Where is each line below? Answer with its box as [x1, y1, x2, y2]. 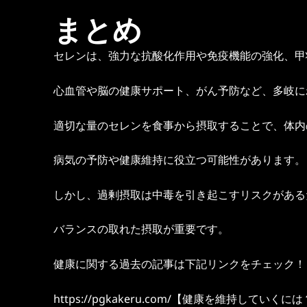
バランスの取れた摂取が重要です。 [53, 221, 229, 237]
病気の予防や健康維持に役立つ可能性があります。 [53, 152, 306, 168]
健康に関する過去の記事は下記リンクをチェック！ [53, 256, 306, 271]
